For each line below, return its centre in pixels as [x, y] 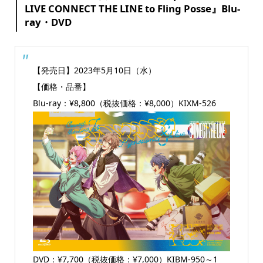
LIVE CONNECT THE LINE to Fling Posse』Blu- [133, 8]
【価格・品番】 [61, 87]
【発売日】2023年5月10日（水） [94, 70]
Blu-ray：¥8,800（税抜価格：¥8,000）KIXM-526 [124, 103]
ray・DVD [48, 22]
